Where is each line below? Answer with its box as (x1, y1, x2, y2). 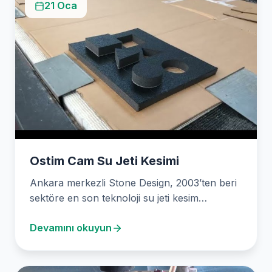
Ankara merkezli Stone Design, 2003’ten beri (30, 177, 237, 189)
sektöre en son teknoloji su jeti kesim (30, 192, 199, 205)
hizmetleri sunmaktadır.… (30, 207, 144, 220)
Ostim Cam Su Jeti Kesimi (30, 154, 179, 169)
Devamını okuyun (30, 222, 112, 234)
